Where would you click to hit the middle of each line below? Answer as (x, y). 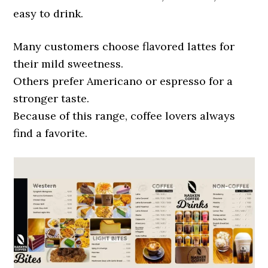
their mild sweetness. (68, 64)
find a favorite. (51, 133)
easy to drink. (48, 13)
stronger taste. (51, 98)
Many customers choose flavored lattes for (124, 46)
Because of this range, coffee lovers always (124, 116)
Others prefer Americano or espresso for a (123, 81)
